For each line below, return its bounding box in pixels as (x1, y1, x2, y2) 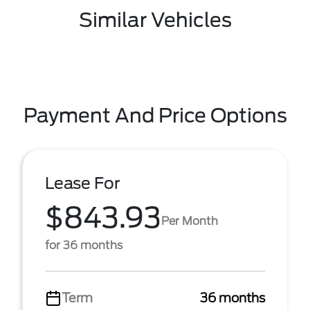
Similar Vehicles (78, 8, 232, 32)
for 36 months (45, 239, 122, 252)
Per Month (161, 214, 218, 228)
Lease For (45, 174, 120, 193)
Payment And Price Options (23, 104, 287, 127)
